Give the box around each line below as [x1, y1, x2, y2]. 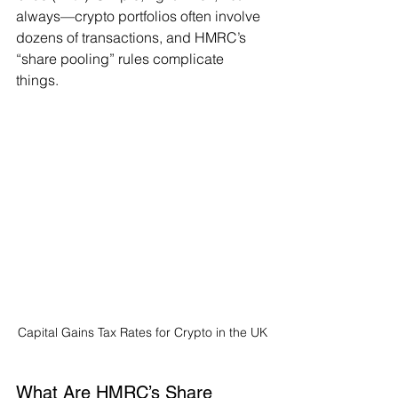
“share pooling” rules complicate [16, 50, 227, 68]
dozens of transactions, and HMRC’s [16, 28, 250, 47]
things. [16, 71, 59, 90]
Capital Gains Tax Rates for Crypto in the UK [17, 324, 267, 341]
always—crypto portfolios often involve [16, 7, 264, 26]
